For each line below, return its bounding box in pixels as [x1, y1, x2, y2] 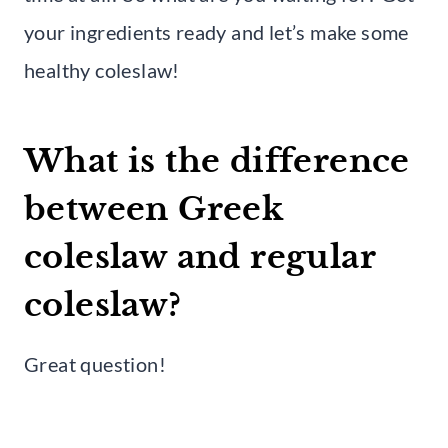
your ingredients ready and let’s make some [24, 19, 409, 44]
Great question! [24, 351, 166, 376]
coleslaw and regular [24, 236, 375, 277]
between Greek [24, 188, 284, 229]
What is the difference [24, 140, 410, 181]
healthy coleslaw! [24, 57, 180, 82]
